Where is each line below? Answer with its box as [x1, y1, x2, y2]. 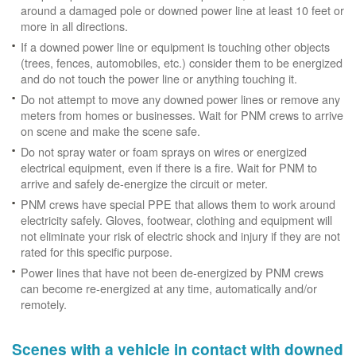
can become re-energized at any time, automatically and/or [21, 280, 317, 296]
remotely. [21, 296, 67, 312]
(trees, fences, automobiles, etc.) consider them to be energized [21, 54, 342, 71]
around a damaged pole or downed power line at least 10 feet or [21, 2, 344, 18]
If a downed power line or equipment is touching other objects [21, 38, 330, 55]
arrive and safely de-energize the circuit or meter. [21, 175, 271, 192]
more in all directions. [21, 17, 128, 34]
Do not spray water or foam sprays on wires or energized [21, 143, 307, 160]
